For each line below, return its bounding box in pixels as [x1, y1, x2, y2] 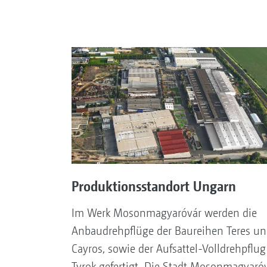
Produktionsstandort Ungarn [71, 177, 236, 194]
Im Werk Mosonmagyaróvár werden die [71, 206, 257, 220]
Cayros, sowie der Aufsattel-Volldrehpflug [71, 241, 266, 256]
